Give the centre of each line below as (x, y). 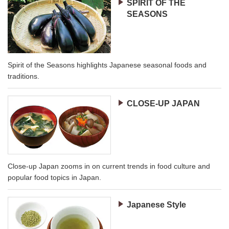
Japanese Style (156, 204)
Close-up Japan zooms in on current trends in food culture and (109, 166)
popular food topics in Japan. (54, 177)
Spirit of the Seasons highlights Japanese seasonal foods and (107, 65)
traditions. (24, 76)
